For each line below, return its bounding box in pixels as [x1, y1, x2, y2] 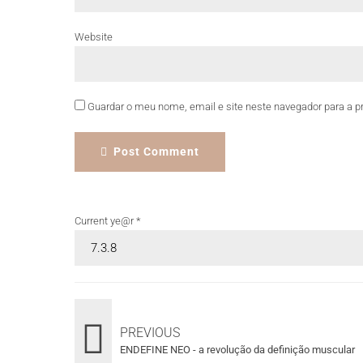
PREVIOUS [120, 324, 180, 340]
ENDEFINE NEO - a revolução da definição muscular [120, 343, 355, 356]
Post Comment [113, 144, 199, 158]
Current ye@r [75, 214, 136, 227]
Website [75, 30, 113, 43]
